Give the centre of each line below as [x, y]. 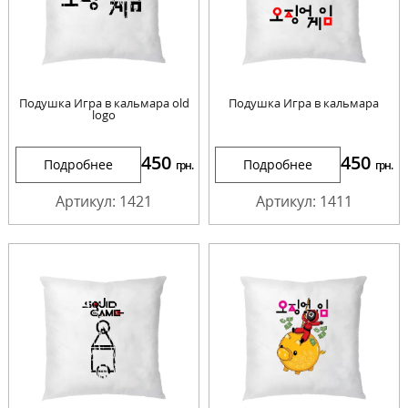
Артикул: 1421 [104, 202]
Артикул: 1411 [304, 202]
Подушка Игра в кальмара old [104, 103]
